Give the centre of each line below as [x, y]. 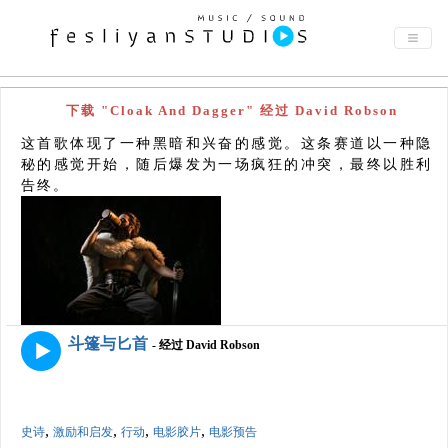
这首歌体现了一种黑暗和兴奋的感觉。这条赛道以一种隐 [226, 143]
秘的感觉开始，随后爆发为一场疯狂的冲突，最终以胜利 [226, 164]
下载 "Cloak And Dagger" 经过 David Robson [231, 110]
